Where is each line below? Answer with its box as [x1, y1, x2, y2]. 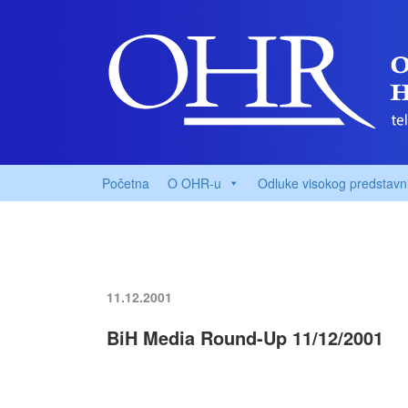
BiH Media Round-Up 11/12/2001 [107, 324, 383, 351]
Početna [102, 174, 149, 192]
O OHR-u [168, 174, 221, 192]
